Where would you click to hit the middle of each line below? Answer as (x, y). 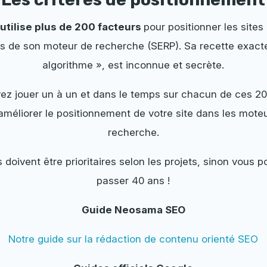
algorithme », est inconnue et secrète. (133, 65)
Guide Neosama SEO (133, 210)
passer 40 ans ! (133, 181)
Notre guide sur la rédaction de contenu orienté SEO (133, 239)
